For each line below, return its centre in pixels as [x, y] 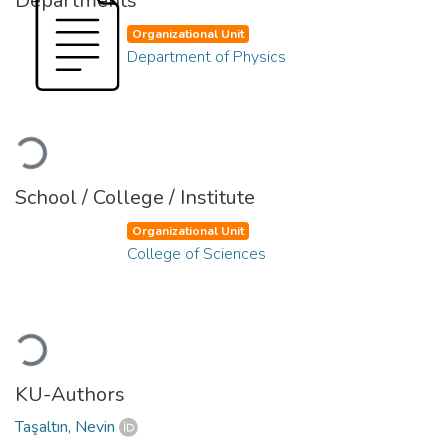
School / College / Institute [135, 197]
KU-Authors [70, 394]
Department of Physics [206, 56]
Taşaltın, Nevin [65, 426]
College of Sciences [196, 253]
